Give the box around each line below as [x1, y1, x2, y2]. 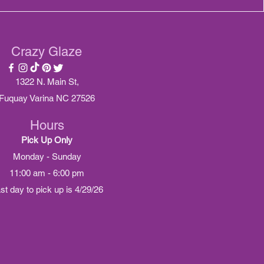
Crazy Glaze [11, 44, 82, 59]
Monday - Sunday [12, 151, 81, 161]
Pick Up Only [21, 135, 72, 145]
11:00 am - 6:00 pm [9, 168, 84, 178]
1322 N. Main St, [15, 77, 79, 87]
